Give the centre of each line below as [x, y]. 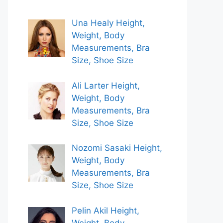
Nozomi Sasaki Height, [117, 148]
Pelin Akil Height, [105, 210]
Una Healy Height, [108, 23]
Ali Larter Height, [106, 85]
